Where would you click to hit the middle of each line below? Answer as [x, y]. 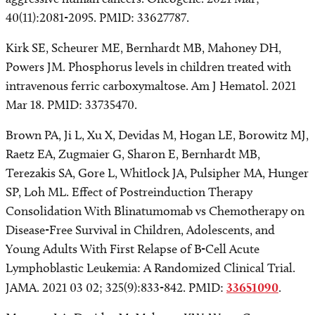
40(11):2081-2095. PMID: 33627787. [97, 18]
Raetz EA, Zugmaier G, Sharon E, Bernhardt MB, [133, 154]
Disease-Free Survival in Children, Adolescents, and [140, 230]
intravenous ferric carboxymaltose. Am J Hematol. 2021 [151, 86]
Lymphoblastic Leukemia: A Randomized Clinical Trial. [150, 268]
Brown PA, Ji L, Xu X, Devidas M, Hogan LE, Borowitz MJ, [157, 135]
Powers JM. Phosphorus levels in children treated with [148, 67]
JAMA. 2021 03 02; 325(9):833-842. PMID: [116, 288]
